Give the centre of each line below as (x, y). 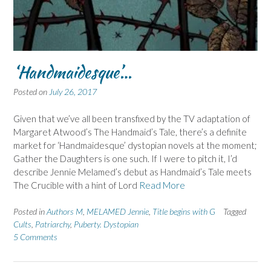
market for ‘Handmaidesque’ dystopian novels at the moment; (135, 145)
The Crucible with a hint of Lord (76, 185)
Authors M (65, 212)
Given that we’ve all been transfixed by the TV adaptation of (132, 118)
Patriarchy (53, 224)
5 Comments (35, 237)
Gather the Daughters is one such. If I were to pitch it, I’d (125, 158)
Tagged (235, 212)
